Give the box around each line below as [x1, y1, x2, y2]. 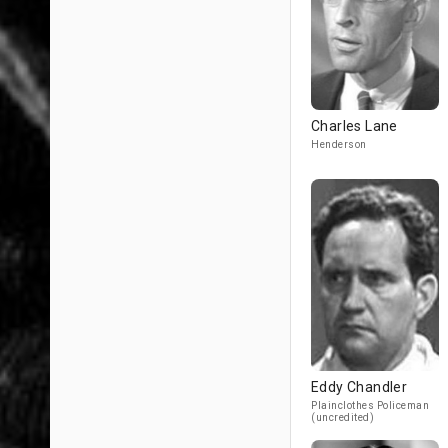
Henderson [311, 139, 367, 150]
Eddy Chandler [311, 379, 408, 395]
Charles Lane [311, 118, 398, 134]
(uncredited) [311, 412, 374, 423]
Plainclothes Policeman [311, 400, 429, 411]
